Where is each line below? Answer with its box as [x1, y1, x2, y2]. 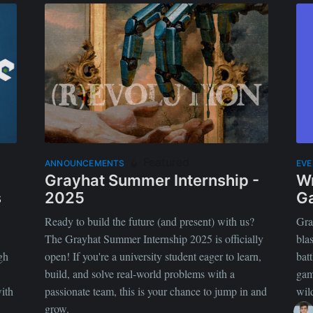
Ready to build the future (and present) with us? [45, 214, 254, 229]
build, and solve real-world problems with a [45, 266, 235, 282]
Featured [139, 154, 189, 169]
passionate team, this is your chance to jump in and [45, 284, 267, 299]
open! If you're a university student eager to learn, [45, 249, 261, 264]
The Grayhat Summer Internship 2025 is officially [45, 231, 263, 247]
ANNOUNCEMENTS [45, 157, 125, 168]
